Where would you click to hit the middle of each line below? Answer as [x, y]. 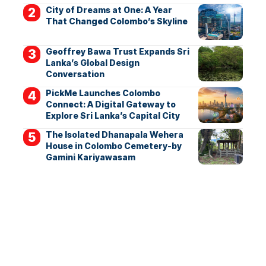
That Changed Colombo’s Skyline [116, 21]
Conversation [75, 74]
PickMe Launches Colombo [103, 93]
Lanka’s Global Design [92, 63]
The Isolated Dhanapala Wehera [114, 135]
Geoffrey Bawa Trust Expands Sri [117, 52]
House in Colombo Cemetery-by [113, 146]
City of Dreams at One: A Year [109, 10]
